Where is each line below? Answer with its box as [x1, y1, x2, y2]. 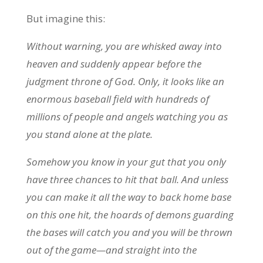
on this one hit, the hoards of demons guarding [26, 208, 234, 221]
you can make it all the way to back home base [26, 190, 231, 204]
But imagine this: [26, 12, 105, 25]
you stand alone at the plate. [26, 127, 153, 141]
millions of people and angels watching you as [26, 110, 228, 123]
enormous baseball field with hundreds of [26, 92, 209, 106]
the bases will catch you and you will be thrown [26, 225, 232, 239]
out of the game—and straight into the [26, 243, 197, 257]
